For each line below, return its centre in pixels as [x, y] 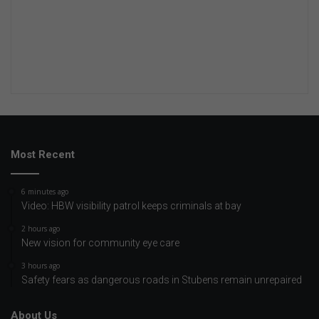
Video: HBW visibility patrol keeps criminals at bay [131, 205]
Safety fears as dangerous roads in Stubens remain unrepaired [162, 279]
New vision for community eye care [100, 242]
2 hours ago [41, 228]
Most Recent [43, 154]
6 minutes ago [45, 191]
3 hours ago [41, 265]
